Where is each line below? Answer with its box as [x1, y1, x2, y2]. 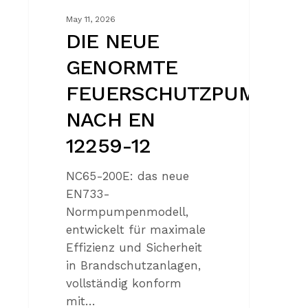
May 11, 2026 [66, 14, 116, 25]
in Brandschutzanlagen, [66, 258, 201, 273]
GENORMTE [66, 55, 178, 80]
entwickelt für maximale [66, 223, 206, 237]
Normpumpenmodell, [66, 205, 189, 219]
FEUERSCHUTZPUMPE [66, 81, 280, 106]
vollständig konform [66, 276, 182, 291]
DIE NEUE [66, 29, 159, 54]
